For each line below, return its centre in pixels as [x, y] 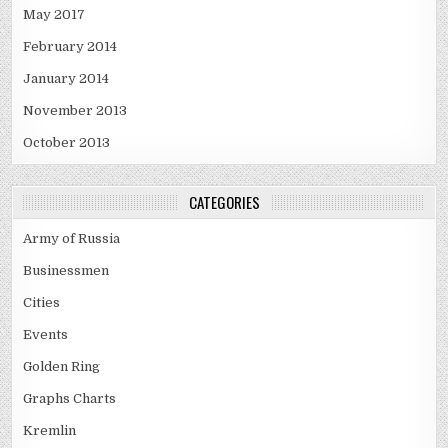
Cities [42, 303]
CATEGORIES [224, 202]
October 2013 [67, 143]
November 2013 [75, 111]
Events [46, 335]
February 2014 [70, 47]
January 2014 [66, 79]
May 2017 [54, 15]
